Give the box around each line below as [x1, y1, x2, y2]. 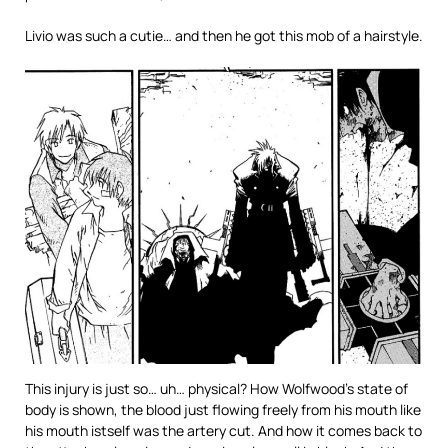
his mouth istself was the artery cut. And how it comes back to [25, 421, 422, 441]
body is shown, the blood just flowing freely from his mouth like [25, 400, 421, 420]
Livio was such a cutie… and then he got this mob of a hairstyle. [25, 26, 423, 46]
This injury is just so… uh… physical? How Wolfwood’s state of [25, 379, 408, 399]
